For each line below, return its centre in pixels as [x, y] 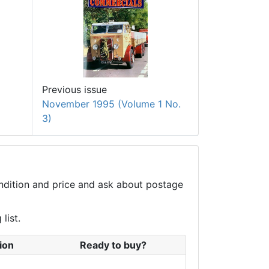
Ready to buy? [113, 245]
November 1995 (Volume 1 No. [111, 104]
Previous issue [74, 89]
